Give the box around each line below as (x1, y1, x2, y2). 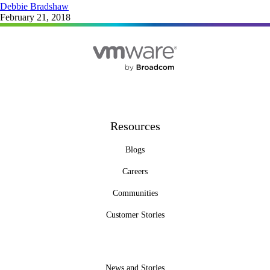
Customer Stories (105, 210, 165, 220)
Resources (110, 119, 160, 133)
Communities (112, 189, 158, 198)
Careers (122, 167, 148, 177)
